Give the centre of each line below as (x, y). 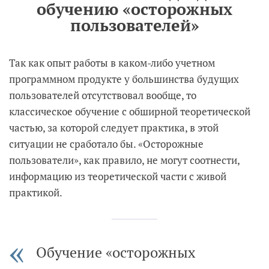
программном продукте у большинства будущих (124, 79)
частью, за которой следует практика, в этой (114, 127)
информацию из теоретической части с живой (118, 176)
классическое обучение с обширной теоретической (130, 111)
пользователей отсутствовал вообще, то (103, 95)
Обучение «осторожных (116, 252)
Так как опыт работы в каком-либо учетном (112, 62)
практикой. (36, 192)
